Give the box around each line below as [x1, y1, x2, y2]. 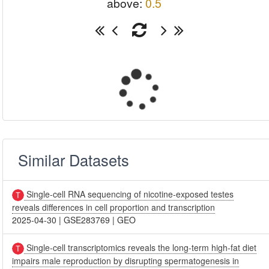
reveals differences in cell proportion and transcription [12, 201, 216, 213]
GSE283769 [64, 213, 110, 226]
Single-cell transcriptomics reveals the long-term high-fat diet [24, 241, 257, 253]
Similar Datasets [18, 148, 130, 171]
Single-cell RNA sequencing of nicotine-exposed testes [24, 187, 234, 200]
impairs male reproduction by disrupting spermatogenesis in [12, 255, 240, 267]
